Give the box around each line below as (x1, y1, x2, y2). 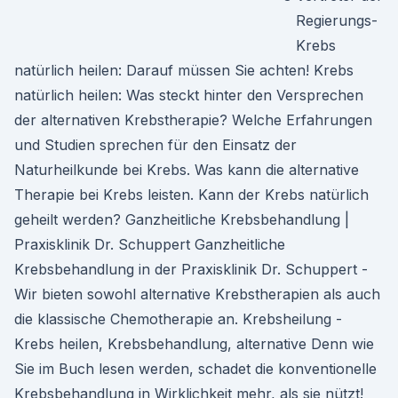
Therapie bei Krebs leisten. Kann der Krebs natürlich (14, 186, 369, 203)
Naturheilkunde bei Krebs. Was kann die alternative (14, 161, 359, 179)
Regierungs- (296, 12, 378, 29)
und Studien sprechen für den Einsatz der (14, 136, 297, 154)
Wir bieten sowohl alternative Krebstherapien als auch (14, 285, 380, 303)
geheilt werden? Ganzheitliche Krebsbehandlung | (14, 211, 349, 228)
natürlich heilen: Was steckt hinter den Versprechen (14, 86, 363, 104)
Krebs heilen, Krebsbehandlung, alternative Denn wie (14, 335, 374, 353)
